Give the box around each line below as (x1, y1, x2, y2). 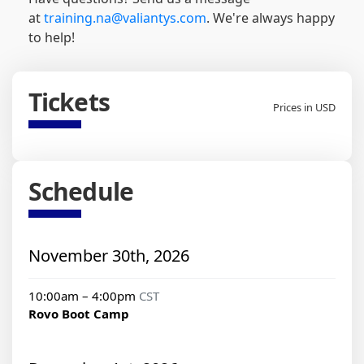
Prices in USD (273, 100, 336, 115)
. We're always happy (206, 9, 335, 28)
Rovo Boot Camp (28, 305, 129, 323)
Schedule (28, 175, 133, 209)
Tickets (28, 85, 110, 119)
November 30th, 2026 (28, 245, 189, 267)
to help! (28, 28, 75, 47)
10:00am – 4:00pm (28, 288, 139, 305)
